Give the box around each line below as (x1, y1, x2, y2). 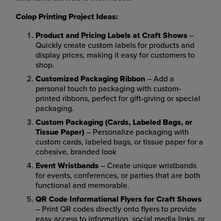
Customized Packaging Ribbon (36, 74, 145, 84)
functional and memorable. (36, 181, 129, 190)
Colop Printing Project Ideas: (16, 12, 118, 22)
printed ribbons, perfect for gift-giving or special (36, 94, 200, 104)
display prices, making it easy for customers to (36, 50, 195, 60)
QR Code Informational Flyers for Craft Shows (36, 194, 202, 204)
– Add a (145, 74, 174, 84)
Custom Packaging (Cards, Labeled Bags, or (36, 117, 192, 127)
